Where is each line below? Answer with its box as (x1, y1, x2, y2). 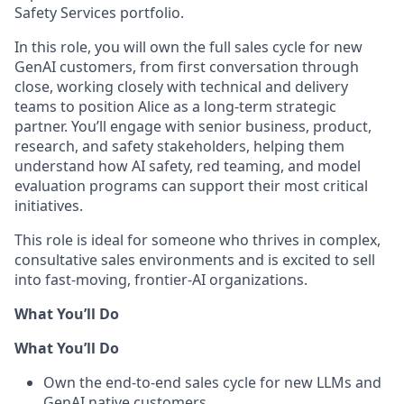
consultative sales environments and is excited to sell (14, 250, 375, 271)
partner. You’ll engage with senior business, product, (14, 116, 372, 137)
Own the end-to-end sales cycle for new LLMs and (43, 372, 381, 393)
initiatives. (14, 196, 83, 216)
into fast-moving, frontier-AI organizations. (14, 270, 308, 290)
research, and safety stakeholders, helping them (14, 136, 344, 157)
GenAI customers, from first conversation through (14, 57, 359, 78)
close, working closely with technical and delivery (14, 77, 348, 97)
